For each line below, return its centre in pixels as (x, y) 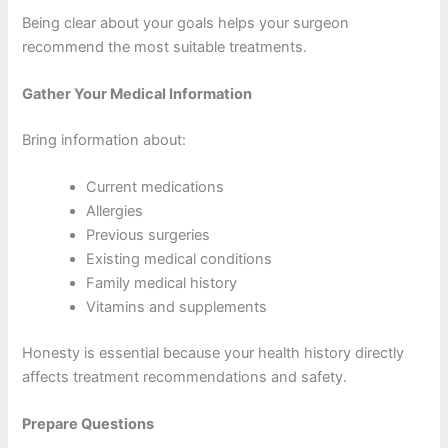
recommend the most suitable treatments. (165, 46)
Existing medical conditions (179, 259)
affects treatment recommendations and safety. (185, 377)
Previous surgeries (148, 235)
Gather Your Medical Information (137, 93)
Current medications (155, 187)
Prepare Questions (88, 424)
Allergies (115, 211)
